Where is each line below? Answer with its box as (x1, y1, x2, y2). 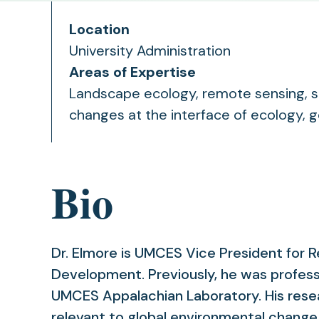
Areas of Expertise (69, 63, 196, 81)
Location (69, 20, 130, 38)
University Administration (69, 41, 231, 60)
